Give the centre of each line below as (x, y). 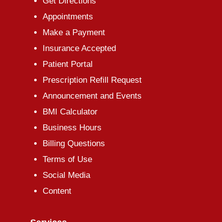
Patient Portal (67, 64)
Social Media (66, 175)
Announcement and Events (92, 96)
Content (57, 191)
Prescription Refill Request (92, 80)
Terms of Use (67, 159)
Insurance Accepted (79, 48)
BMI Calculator (70, 111)
